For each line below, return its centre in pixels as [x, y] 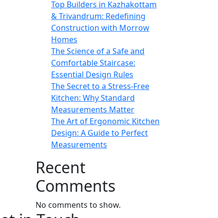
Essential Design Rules [92, 75]
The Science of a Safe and [98, 51]
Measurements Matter [93, 110]
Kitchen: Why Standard [93, 98]
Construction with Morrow [100, 28]
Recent [61, 167]
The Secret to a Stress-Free [100, 86]
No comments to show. [78, 205]
